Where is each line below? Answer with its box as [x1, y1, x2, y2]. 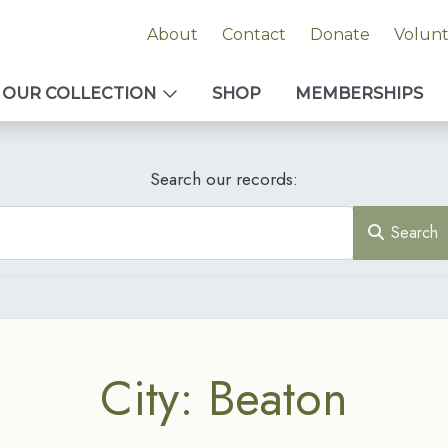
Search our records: [150, 166, 298, 192]
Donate [309, 25, 370, 44]
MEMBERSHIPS [295, 84, 423, 103]
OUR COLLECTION [2, 84, 156, 103]
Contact [221, 25, 286, 44]
